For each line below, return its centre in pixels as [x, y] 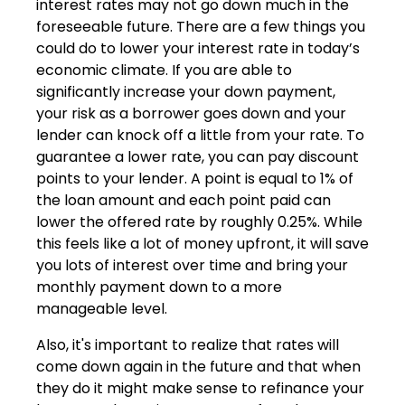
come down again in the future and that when [198, 367]
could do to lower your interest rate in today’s [198, 49]
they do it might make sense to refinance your [200, 389]
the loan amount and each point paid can [184, 201]
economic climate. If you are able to [164, 71]
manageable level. [102, 309]
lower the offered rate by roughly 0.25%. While [199, 222]
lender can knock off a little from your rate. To [200, 136]
